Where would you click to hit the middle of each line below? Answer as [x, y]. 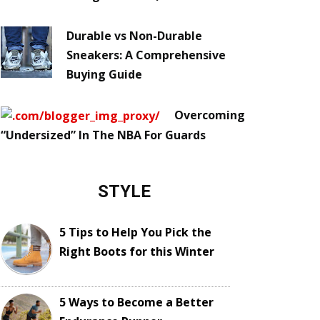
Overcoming [210, 115]
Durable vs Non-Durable [134, 35]
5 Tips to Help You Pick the [135, 232]
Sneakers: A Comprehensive [146, 55]
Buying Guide [104, 74]
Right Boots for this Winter [137, 251]
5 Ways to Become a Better [136, 302]
